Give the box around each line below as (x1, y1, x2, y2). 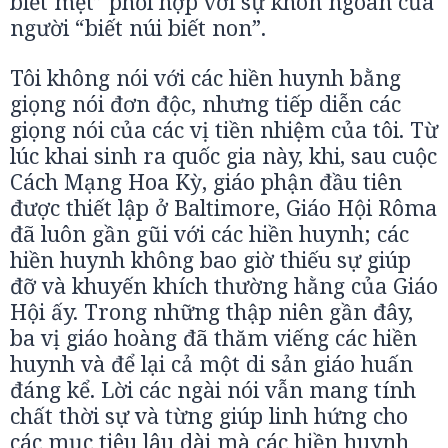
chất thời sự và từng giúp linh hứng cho (10, 401, 408, 430)
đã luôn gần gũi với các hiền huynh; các (10, 219, 409, 248)
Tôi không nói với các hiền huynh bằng (10, 63, 401, 92)
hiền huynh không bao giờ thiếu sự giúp (10, 245, 411, 274)
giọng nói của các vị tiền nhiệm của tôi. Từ (10, 115, 438, 144)
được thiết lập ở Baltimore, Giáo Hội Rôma (10, 193, 437, 222)
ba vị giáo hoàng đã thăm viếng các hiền (10, 323, 417, 352)
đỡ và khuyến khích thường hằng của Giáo (10, 271, 438, 300)
